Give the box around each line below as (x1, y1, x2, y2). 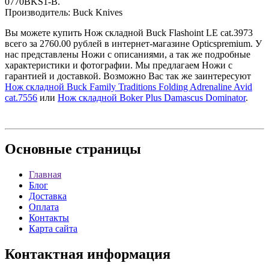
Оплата (29, 202, 59, 213)
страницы (72, 141, 141, 157)
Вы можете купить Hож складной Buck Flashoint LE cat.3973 (5, 27, 253, 38)
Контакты (29, 213, 69, 223)
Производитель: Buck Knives (5, 7, 122, 17)
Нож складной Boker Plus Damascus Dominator (58, 92, 246, 103)
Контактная (5, 246, 83, 262)
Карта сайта (29, 223, 77, 234)
